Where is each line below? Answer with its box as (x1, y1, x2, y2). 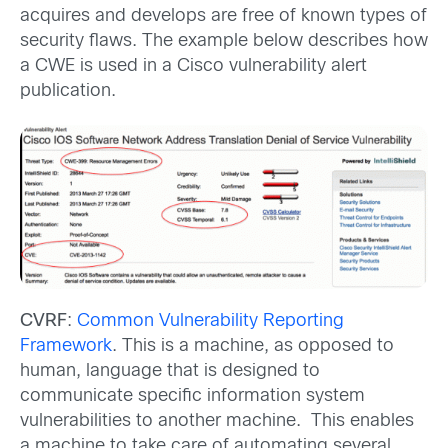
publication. (20, 83, 116, 101)
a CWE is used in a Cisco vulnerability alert (20, 58, 367, 76)
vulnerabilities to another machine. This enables (20, 413, 414, 431)
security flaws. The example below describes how (20, 33, 428, 51)
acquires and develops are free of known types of (20, 8, 427, 26)
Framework (20, 338, 112, 356)
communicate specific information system (20, 388, 365, 406)
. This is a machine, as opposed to (112, 338, 394, 356)
